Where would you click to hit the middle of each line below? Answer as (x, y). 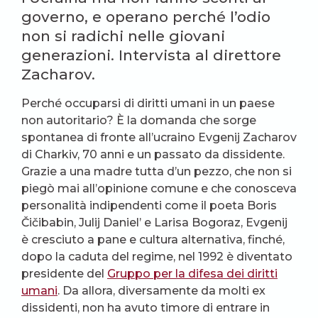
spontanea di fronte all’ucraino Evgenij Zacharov (159, 137)
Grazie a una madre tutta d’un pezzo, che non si (157, 171)
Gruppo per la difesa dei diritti (192, 273)
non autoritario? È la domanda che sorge (139, 120)
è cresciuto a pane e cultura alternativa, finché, (153, 239)
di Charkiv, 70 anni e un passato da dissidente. (153, 154)
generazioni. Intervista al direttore (151, 55)
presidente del (64, 273)
